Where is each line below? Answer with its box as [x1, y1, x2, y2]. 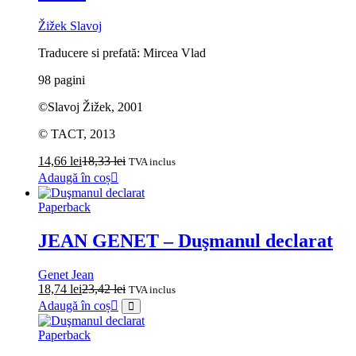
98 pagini [38, 73, 85, 87]
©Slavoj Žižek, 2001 [38, 100, 143, 114]
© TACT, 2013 [38, 127, 115, 141]
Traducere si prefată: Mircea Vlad [38, 46, 206, 60]
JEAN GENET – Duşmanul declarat [38, 230, 333, 252]
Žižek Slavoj [38, 19, 102, 33]
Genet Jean [38, 268, 94, 282]
